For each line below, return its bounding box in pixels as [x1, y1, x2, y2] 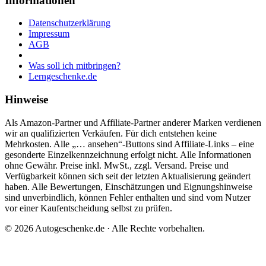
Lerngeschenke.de [28, 71, 97, 82]
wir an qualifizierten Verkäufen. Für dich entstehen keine [5, 128, 217, 138]
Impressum [28, 28, 69, 39]
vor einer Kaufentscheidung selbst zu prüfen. [5, 202, 172, 213]
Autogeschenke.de [35, 223, 104, 233]
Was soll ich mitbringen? [28, 61, 121, 71]
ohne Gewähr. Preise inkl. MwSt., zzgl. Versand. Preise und [5, 160, 229, 170]
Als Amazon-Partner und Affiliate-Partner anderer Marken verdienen [5, 117, 261, 128]
